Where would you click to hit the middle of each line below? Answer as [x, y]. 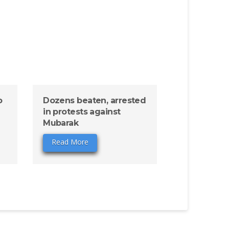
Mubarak [61, 123]
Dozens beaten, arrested [95, 101]
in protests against [82, 112]
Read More [70, 142]
